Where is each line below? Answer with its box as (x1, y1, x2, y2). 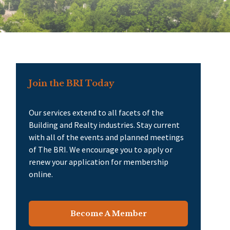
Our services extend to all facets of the (29, 107, 164, 118)
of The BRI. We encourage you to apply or (29, 144, 172, 155)
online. (29, 168, 53, 179)
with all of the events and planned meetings (29, 131, 184, 142)
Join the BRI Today (29, 78, 114, 88)
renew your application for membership (29, 156, 168, 167)
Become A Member (70, 208, 147, 218)
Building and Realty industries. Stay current (29, 119, 180, 130)
